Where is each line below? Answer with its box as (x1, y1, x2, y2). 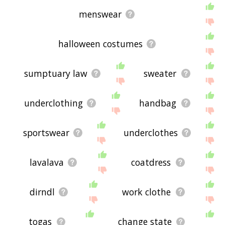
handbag (139, 97, 177, 109)
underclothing (24, 97, 83, 109)
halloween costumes (58, 38, 143, 50)
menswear (79, 8, 122, 21)
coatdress (131, 156, 171, 169)
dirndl (29, 186, 55, 198)
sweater (144, 67, 177, 80)
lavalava (29, 156, 64, 169)
